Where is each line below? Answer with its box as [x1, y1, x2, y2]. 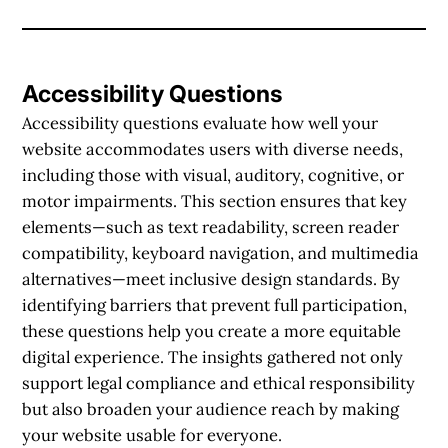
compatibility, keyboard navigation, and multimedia [22, 241, 420, 264]
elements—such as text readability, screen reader [22, 215, 400, 238]
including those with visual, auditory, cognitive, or [22, 163, 405, 186]
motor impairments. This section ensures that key [22, 189, 408, 212]
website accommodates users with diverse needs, [22, 137, 404, 160]
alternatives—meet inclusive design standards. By [22, 267, 401, 290]
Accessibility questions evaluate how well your [22, 111, 379, 134]
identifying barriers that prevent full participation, [22, 293, 408, 316]
